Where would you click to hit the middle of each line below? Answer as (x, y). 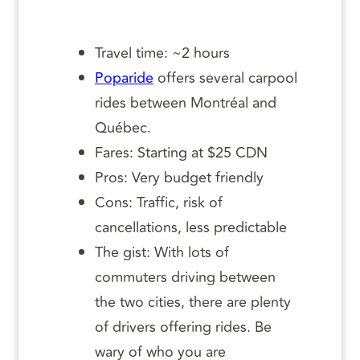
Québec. (123, 127)
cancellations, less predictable (191, 227)
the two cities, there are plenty (193, 302)
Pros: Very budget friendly (179, 177)
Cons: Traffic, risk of (159, 202)
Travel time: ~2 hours (162, 53)
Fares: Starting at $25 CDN (181, 152)
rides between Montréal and (186, 102)
